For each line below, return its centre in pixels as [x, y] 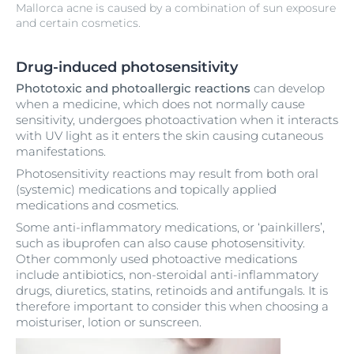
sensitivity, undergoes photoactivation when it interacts [177, 120]
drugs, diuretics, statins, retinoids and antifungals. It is [172, 291]
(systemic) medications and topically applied [146, 190]
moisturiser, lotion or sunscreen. [109, 322]
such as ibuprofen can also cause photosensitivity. [160, 243]
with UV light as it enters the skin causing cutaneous [169, 136]
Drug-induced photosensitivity [127, 68]
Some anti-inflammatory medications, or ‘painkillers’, [170, 228]
